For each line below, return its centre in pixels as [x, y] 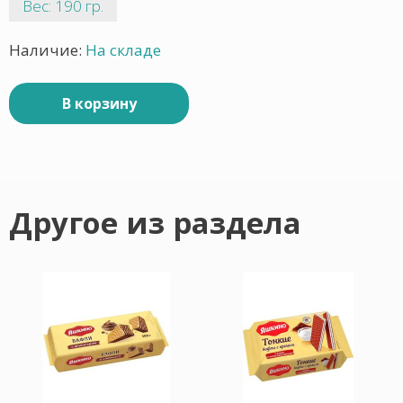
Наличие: [47, 50]
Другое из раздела [155, 223]
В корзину [99, 103]
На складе [123, 50]
